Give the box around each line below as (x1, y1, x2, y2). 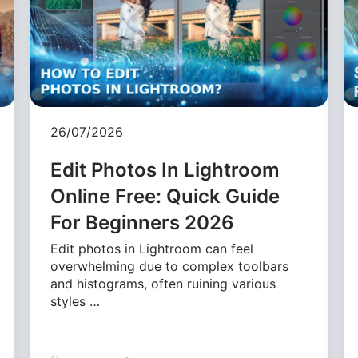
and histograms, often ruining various (50, 276, 276, 292)
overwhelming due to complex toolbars (50, 258, 289, 275)
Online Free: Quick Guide (50, 185, 280, 209)
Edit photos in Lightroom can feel (50, 241, 254, 257)
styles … (50, 293, 101, 310)
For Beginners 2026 (50, 211, 235, 235)
